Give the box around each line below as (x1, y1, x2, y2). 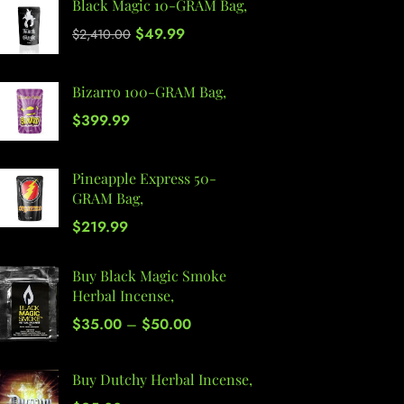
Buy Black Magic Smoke (72, 266, 226, 286)
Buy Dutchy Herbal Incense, (72, 370, 252, 390)
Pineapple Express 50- (72, 169, 216, 188)
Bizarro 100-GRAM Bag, (72, 82, 226, 102)
